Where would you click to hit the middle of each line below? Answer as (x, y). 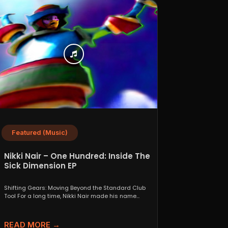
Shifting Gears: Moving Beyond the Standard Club (75, 188)
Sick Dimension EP (40, 165)
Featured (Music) (39, 132)
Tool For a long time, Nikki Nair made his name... (72, 196)
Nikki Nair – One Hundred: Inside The (77, 156)
